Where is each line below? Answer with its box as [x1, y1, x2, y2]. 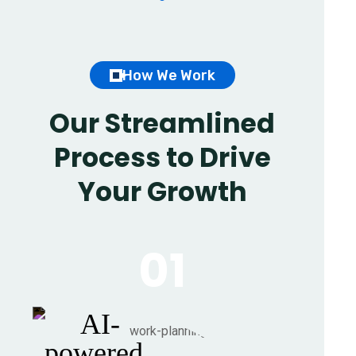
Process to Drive [53, 138, 271, 176]
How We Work [122, 66, 215, 84]
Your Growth [77, 172, 247, 211]
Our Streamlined [49, 104, 275, 142]
